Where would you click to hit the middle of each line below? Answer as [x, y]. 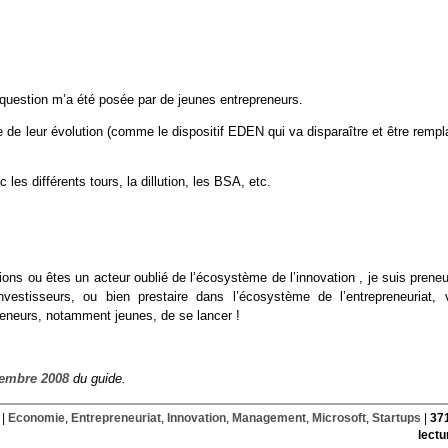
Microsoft [338, 418]
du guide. [97, 379]
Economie [36, 418]
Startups [396, 418]
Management [268, 418]
